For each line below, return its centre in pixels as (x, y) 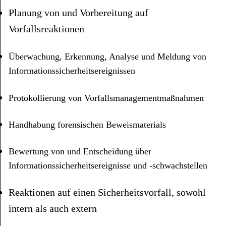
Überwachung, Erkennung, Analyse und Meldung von (107, 57)
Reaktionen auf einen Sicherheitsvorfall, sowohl (107, 192)
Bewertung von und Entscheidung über (80, 152)
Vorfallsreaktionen (46, 29)
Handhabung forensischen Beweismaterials (87, 125)
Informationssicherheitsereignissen (72, 71)
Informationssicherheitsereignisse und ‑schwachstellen (108, 166)
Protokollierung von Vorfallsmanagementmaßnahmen (106, 98)
